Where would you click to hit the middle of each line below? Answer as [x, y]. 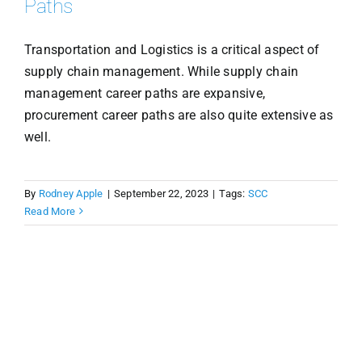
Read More [50, 211]
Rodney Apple [71, 193]
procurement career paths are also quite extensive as [179, 115]
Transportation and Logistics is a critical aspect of [172, 49]
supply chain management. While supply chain [161, 71]
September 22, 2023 [161, 193]
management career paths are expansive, [145, 93]
